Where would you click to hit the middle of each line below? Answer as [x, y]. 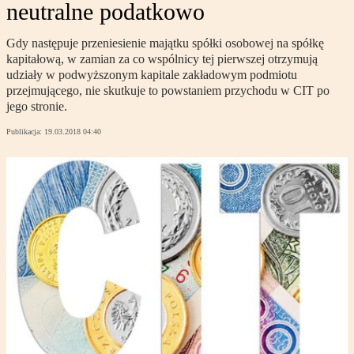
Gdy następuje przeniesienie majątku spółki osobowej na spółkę [165, 43]
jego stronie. [37, 107]
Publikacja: [25, 132]
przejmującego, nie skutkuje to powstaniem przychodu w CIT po [168, 91]
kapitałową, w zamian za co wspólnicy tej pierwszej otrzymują [162, 59]
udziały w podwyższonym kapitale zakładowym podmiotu [152, 75]
